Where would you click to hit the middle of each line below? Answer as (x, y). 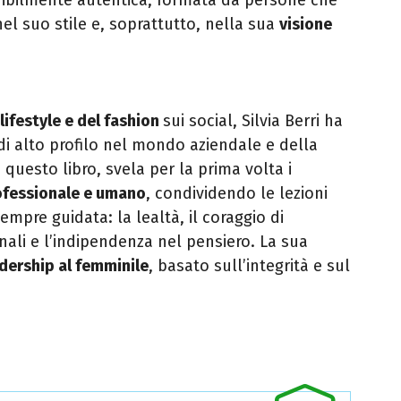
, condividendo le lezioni (237, 193)
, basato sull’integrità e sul (249, 265)
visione (306, 24)
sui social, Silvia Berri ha (253, 120)
